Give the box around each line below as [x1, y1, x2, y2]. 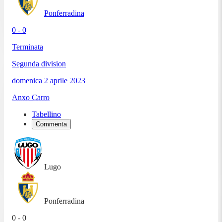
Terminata [12, 42, 43, 51]
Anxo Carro [12, 93, 50, 102]
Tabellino [32, 110, 61, 118]
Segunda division [12, 59, 66, 68]
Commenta [36, 120, 67, 128]
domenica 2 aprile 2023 [12, 76, 85, 85]
